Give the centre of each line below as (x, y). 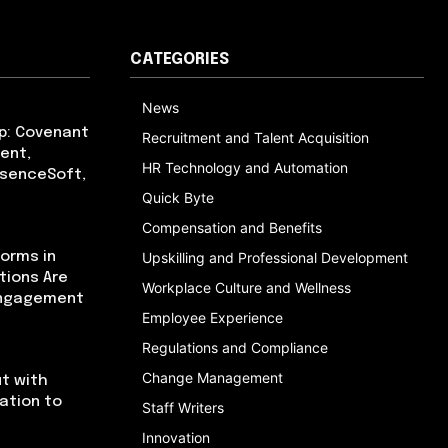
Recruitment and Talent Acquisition (255, 137)
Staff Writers (183, 407)
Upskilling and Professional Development (275, 257)
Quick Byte (178, 197)
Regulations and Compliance (235, 347)
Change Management (212, 377)
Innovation (176, 437)
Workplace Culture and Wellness (246, 287)
